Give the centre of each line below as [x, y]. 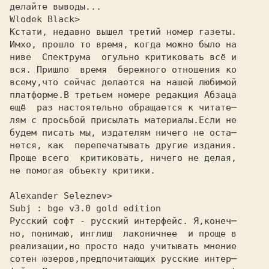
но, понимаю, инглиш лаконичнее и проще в [123, 234]
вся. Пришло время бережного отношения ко [123, 70]
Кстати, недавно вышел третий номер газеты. [123, 32]
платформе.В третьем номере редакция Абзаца [123, 95]
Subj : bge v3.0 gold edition [85, 208]
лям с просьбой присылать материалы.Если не [123, 120]
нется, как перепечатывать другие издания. [123, 145]
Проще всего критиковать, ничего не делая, [123, 158]
